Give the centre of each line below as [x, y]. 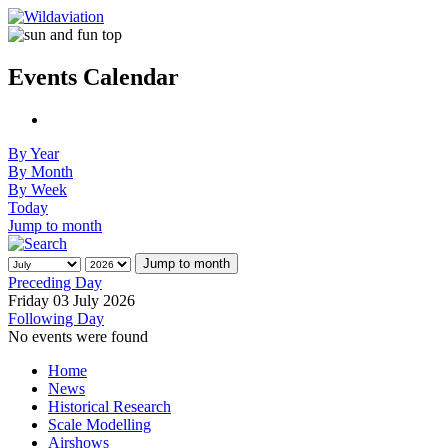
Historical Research [109, 406]
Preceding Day [55, 282]
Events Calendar [93, 76]
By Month [40, 171]
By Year [33, 153]
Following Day [56, 318]
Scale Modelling [99, 424]
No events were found [78, 336]
